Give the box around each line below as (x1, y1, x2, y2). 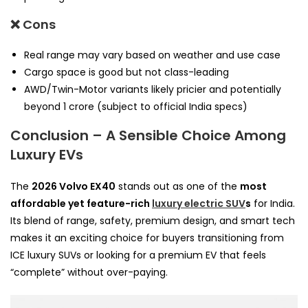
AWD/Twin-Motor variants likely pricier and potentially (24, 82, 281, 96)
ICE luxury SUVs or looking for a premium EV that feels (10, 247, 266, 262)
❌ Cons (10, 15, 56, 33)
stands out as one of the (115, 179, 240, 193)
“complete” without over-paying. (10, 265, 168, 279)
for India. (251, 196, 295, 210)
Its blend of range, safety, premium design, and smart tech (10, 213, 295, 228)
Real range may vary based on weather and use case (24, 47, 280, 62)
